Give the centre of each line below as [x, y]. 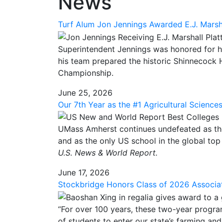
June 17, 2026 [84, 173]
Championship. [86, 73]
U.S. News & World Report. [108, 153]
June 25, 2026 [85, 92]
